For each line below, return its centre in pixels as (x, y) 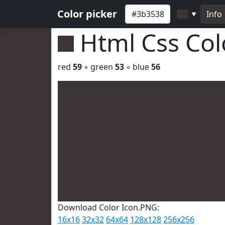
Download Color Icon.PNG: (108, 207)
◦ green (98, 67)
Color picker (87, 14)
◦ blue (138, 67)
